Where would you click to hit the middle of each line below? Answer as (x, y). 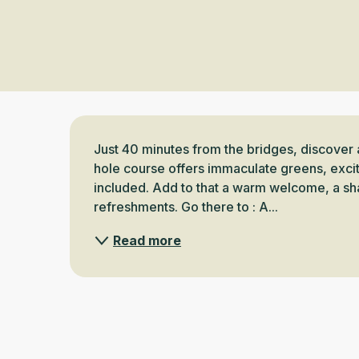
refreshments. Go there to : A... (186, 206)
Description (138, 135)
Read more (147, 240)
